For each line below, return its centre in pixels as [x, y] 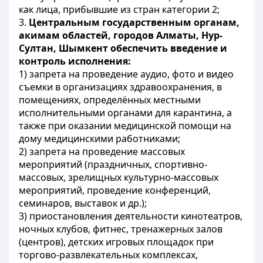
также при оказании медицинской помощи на [125, 126]
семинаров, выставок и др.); [83, 203]
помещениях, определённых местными [110, 100]
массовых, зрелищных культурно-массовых [119, 177]
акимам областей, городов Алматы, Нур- [121, 35]
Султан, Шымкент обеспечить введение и [123, 48]
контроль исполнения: [75, 61]
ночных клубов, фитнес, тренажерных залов [121, 229]
